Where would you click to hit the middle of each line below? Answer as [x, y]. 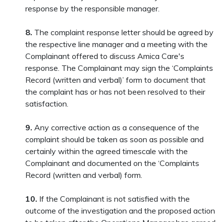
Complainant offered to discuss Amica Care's [105, 56]
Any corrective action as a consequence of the [117, 127]
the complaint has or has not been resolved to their [115, 92]
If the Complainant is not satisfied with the [114, 199]
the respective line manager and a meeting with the [117, 44]
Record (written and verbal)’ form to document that [116, 80]
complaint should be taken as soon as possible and [115, 139]
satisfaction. [47, 104]
